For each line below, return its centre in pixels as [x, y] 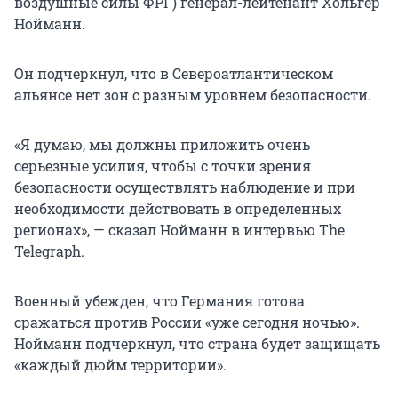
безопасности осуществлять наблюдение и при [185, 187]
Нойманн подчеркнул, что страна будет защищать [197, 344]
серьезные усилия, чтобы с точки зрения [163, 166]
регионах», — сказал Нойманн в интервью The [179, 230]
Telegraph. [49, 251]
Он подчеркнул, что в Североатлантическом [174, 74]
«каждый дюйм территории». [120, 365]
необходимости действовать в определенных [178, 209]
